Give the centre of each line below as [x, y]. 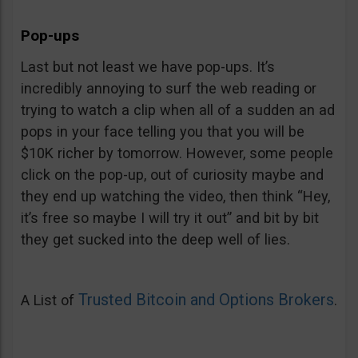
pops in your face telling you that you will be [163, 131]
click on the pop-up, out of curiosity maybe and [172, 174]
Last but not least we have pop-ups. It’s [148, 66]
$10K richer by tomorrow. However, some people [177, 153]
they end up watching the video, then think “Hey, [175, 196]
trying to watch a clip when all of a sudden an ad [178, 109]
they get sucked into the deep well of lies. [155, 239]
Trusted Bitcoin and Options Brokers [206, 299]
